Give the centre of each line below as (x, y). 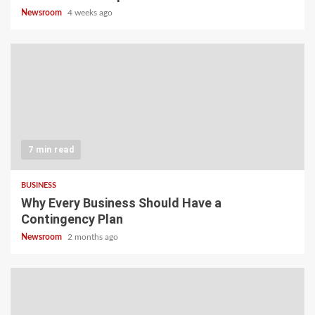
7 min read (51, 149)
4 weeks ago (90, 12)
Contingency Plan (72, 219)
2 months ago (93, 237)
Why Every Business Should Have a (121, 202)
